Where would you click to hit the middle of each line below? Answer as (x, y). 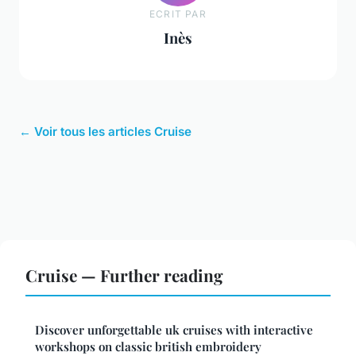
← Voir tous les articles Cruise (105, 132)
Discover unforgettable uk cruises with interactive (174, 330)
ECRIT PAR (178, 14)
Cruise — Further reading (124, 275)
